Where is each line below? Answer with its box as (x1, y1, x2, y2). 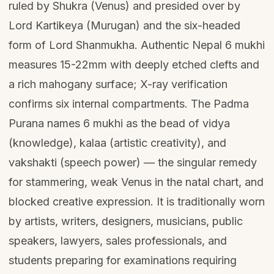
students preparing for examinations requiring (9, 254, 237, 267)
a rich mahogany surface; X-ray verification (9, 78, 228, 91)
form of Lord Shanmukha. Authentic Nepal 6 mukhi (9, 39, 265, 51)
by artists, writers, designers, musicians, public (9, 215, 243, 228)
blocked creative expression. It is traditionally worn (9, 195, 265, 208)
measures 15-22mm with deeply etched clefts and (9, 58, 259, 71)
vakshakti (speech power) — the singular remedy (9, 156, 257, 169)
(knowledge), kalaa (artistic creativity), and (9, 136, 226, 149)
